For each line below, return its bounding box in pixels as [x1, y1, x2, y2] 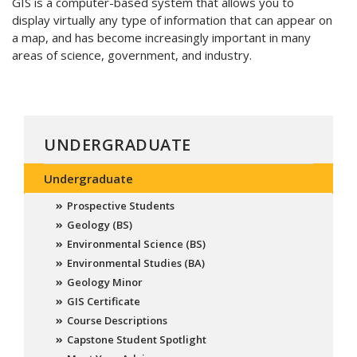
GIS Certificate [66, 294, 140, 309]
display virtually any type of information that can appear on [12, 11, 332, 28]
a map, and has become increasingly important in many [12, 29, 311, 45]
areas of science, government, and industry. [12, 46, 252, 63]
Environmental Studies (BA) [66, 256, 205, 271]
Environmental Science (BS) [66, 237, 206, 252]
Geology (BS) [66, 218, 132, 233]
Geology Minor [66, 275, 143, 290]
